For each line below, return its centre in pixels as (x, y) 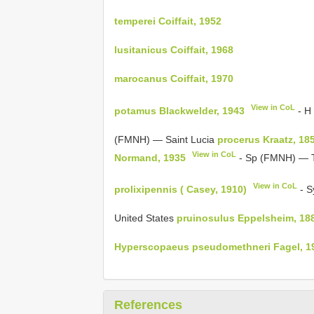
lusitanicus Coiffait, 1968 (174, 49)
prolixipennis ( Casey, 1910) (180, 189)
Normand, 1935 (150, 157)
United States (145, 218)
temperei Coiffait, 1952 (168, 21)
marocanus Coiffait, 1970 (174, 78)
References (148, 305)
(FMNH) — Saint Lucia (166, 139)
